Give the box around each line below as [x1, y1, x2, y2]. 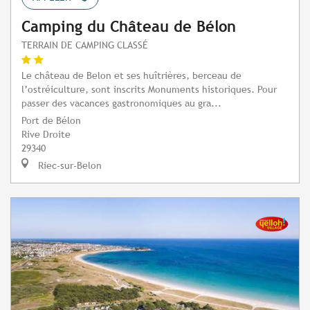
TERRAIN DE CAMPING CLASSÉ [21, 38, 148, 51]
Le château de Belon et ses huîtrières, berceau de [21, 69, 241, 81]
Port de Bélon [21, 113, 81, 126]
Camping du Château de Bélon [21, 17, 236, 35]
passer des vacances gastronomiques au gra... [21, 96, 221, 109]
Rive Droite [21, 127, 71, 140]
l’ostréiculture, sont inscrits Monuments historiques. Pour [21, 82, 277, 95]
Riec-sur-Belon [35, 158, 102, 171]
